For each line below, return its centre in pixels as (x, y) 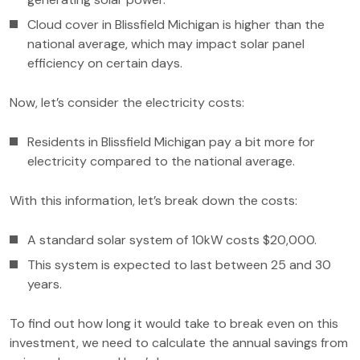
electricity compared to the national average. (161, 161)
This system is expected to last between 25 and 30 (179, 265)
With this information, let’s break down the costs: (153, 200)
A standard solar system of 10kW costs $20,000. (172, 240)
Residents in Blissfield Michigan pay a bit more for (171, 142)
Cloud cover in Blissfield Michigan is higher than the (176, 25)
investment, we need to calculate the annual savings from (179, 343)
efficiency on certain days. (105, 63)
